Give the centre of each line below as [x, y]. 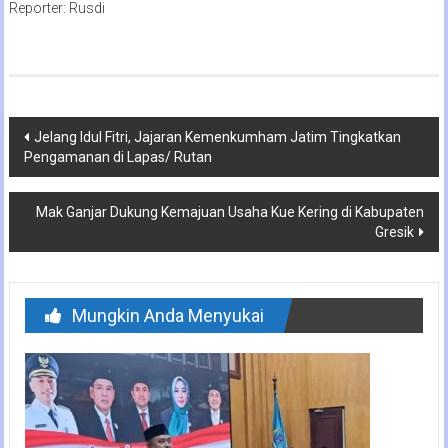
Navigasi [59, 133]
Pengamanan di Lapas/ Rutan [117, 156]
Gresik [395, 231]
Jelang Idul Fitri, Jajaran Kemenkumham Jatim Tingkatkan [217, 136]
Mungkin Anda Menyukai [167, 315]
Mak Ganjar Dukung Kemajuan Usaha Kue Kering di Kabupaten [230, 211]
